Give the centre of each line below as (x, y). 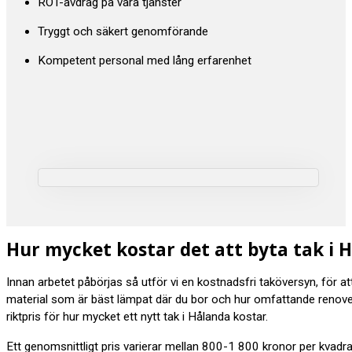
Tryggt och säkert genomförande (123, 31)
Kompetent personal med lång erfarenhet (145, 61)
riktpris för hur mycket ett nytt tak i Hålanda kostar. (137, 317)
